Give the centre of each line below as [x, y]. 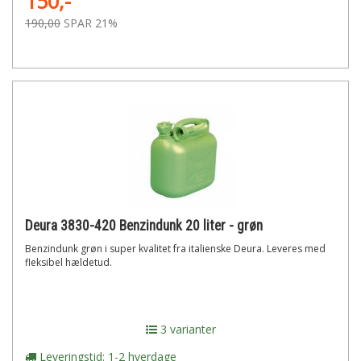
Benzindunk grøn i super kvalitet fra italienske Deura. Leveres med [175, 249]
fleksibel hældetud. [68, 262]
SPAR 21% [91, 23]
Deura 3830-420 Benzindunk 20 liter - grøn [144, 226]
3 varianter [186, 329]
